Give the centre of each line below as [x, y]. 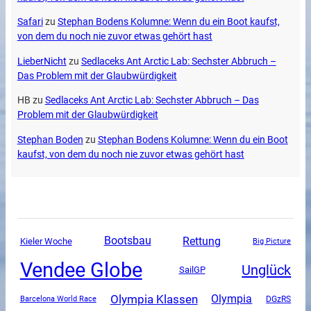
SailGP [192, 270]
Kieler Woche [46, 242]
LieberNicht [42, 61]
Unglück [267, 270]
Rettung [202, 241]
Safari [30, 22]
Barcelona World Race [58, 299]
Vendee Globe [81, 270]
